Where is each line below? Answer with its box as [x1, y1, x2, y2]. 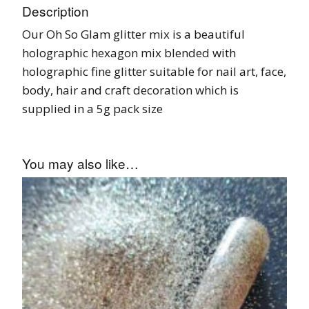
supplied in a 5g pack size [22, 101, 163, 117]
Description [22, 1, 89, 21]
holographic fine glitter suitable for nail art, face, [22, 63, 286, 80]
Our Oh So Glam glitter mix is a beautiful [22, 26, 245, 43]
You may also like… [22, 154, 139, 173]
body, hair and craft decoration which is [22, 82, 239, 99]
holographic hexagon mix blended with [22, 45, 236, 61]
